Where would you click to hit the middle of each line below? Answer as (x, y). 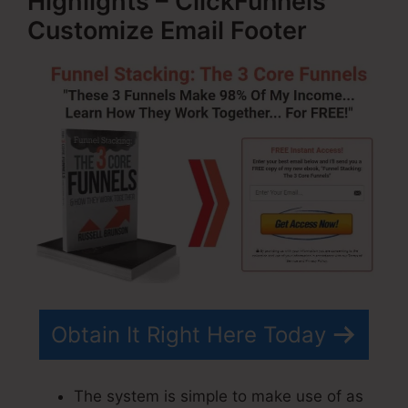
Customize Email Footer (167, 31)
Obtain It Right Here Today (189, 334)
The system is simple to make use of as (219, 397)
